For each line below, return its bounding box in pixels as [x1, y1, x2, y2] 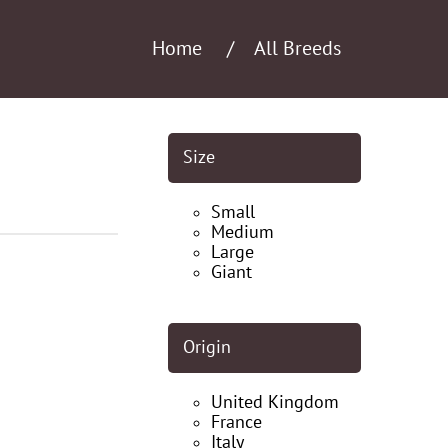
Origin [183, 337, 231, 358]
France [211, 412, 262, 433]
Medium [211, 222, 274, 243]
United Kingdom [211, 392, 339, 413]
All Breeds [254, 36, 341, 61]
